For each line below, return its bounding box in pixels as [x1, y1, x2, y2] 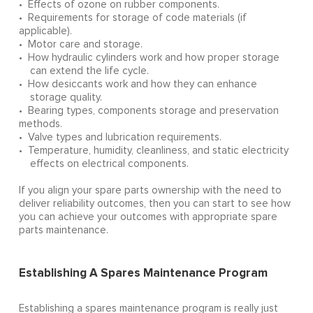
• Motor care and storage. [18, 38, 143, 50]
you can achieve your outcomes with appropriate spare [18, 211, 277, 222]
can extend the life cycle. [18, 65, 149, 76]
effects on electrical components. [18, 158, 189, 169]
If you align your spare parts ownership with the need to [18, 184, 282, 196]
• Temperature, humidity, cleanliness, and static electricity [18, 145, 289, 156]
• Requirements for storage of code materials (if [18, 12, 247, 23]
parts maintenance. [18, 224, 108, 235]
